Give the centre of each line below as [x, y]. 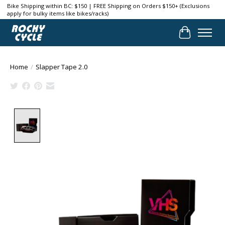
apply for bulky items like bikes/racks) [58, 14]
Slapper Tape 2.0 [62, 67]
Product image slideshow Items [102, 114]
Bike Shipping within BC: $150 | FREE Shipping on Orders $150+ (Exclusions [108, 6]
